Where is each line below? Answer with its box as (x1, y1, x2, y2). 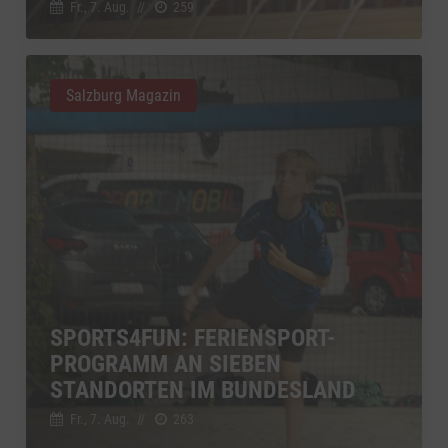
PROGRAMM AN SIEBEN (50, 349, 281, 378)
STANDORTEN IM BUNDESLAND (50, 375, 356, 404)
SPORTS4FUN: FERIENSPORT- (50, 323, 336, 352)
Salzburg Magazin (66, 85, 181, 105)
